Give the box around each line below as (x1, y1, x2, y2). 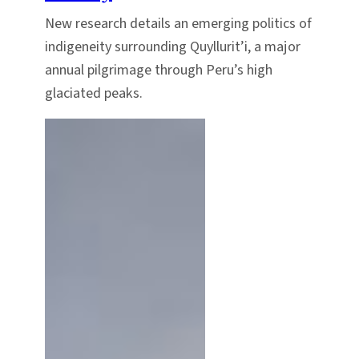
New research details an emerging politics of (45, 13, 312, 34)
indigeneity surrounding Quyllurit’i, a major (45, 36, 301, 58)
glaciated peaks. (45, 83, 143, 104)
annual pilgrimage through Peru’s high (45, 59, 272, 81)
